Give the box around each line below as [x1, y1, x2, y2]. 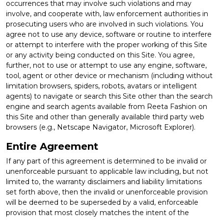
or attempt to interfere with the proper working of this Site [6, 40, 207, 49]
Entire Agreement [6, 140, 98, 152]
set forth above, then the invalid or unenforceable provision [6, 187, 208, 196]
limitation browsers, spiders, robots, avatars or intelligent [6, 81, 197, 90]
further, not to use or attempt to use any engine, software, [6, 60, 207, 70]
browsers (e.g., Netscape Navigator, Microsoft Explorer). [6, 122, 195, 132]
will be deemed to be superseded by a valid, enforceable [6, 197, 198, 207]
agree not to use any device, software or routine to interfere [6, 29, 212, 39]
